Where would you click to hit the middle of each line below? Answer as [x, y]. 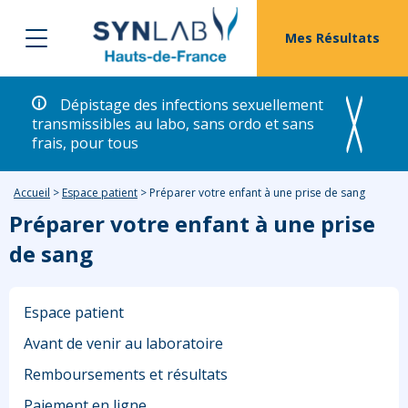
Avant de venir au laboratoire [123, 344]
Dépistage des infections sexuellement [192, 105]
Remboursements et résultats [126, 375]
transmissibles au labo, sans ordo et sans [173, 124]
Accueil [32, 193]
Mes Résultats [333, 38]
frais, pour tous [85, 143]
